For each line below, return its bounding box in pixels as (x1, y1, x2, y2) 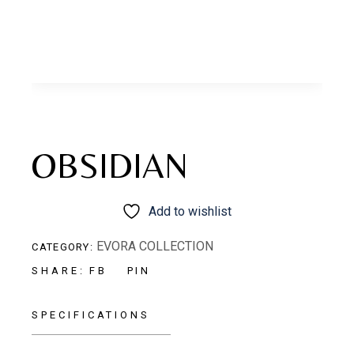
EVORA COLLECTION (96, 239, 214, 254)
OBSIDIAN (32, 145, 189, 186)
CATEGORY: (32, 241, 94, 254)
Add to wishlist (149, 204, 232, 220)
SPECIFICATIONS (32, 309, 150, 322)
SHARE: (32, 265, 85, 277)
